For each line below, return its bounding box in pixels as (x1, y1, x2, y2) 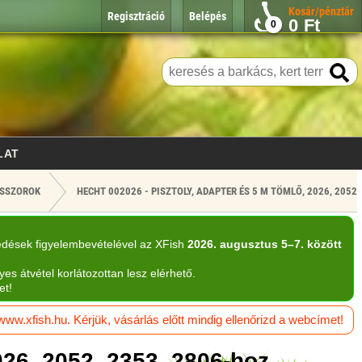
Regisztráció (107, 10, 165, 23)
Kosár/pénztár (288, 5, 354, 18)
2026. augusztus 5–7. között (187, 238, 342, 251)
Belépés (189, 10, 226, 23)
